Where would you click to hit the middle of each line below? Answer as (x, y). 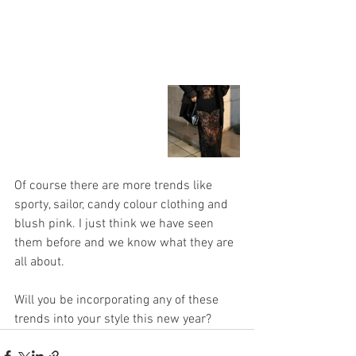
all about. (39, 263)
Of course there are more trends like (115, 186)
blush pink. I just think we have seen (116, 224)
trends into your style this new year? (113, 320)
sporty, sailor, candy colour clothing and (123, 205)
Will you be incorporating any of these (118, 301)
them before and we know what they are (126, 244)
